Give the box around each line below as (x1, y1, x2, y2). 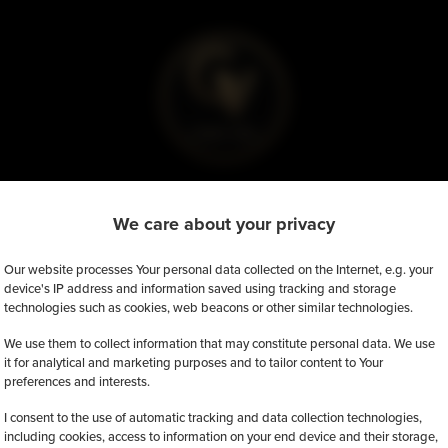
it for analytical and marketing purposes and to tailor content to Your (4, 353, 383, 371)
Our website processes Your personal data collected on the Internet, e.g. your (4, 260, 433, 278)
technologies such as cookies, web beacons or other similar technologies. (4, 298, 413, 316)
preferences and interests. (4, 372, 150, 390)
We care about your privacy (113, 211, 335, 237)
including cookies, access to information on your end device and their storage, (4, 427, 438, 445)
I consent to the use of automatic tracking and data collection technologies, (4, 408, 422, 426)
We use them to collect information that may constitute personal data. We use (4, 334, 435, 352)
